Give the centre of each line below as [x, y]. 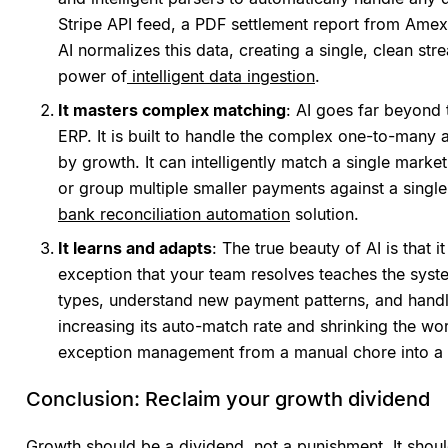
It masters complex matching [172, 110]
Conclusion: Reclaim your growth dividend [228, 399]
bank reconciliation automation [174, 214]
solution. [324, 214]
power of [92, 76]
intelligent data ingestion [223, 76]
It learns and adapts [135, 248]
